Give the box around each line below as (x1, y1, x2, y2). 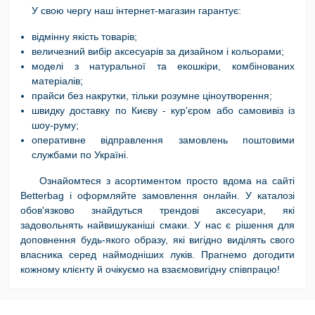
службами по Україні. (32, 149, 129, 161)
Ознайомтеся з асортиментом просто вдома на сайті (20, 175, 295, 187)
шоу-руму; (32, 120, 79, 131)
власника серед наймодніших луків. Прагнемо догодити (20, 249, 295, 261)
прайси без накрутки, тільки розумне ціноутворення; (32, 90, 272, 102)
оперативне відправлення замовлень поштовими (32, 134, 295, 146)
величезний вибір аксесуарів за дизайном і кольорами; (32, 46, 284, 58)
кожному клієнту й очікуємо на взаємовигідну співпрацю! (20, 264, 280, 276)
